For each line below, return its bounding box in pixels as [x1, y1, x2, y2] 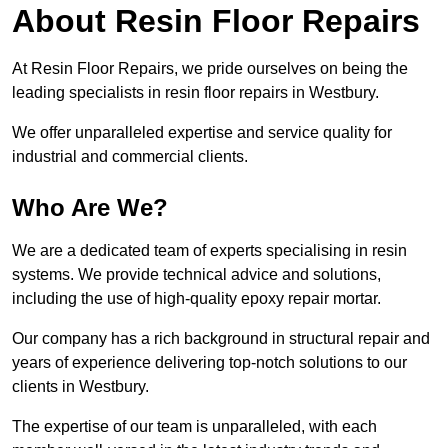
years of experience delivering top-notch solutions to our [12, 354, 407, 372]
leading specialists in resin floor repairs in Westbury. [12, 84, 379, 102]
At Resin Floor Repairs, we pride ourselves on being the [12, 60, 408, 78]
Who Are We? [12, 194, 168, 222]
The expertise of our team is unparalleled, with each [12, 418, 377, 436]
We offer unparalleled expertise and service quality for [12, 124, 392, 142]
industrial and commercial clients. [12, 148, 248, 166]
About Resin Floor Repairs [12, 3, 420, 40]
